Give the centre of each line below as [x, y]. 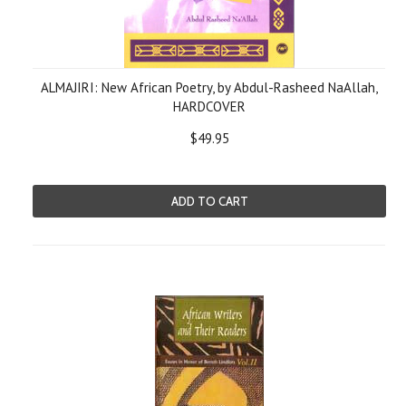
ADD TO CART [209, 201]
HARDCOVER [209, 106]
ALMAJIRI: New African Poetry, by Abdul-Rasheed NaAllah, [209, 87]
